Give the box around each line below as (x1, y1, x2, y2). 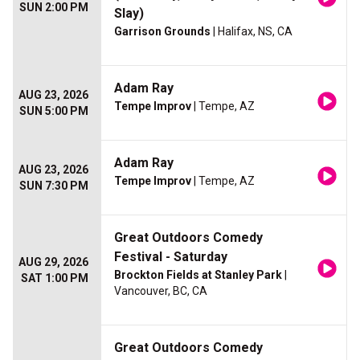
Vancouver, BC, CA (114, 284, 207, 298)
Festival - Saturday (114, 249, 227, 265)
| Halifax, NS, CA (211, 25, 292, 39)
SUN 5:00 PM (19, 104, 88, 118)
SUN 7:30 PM (19, 179, 88, 193)
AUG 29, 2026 (18, 256, 88, 269)
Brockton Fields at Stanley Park (114, 268, 282, 282)
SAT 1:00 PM (21, 272, 88, 285)
